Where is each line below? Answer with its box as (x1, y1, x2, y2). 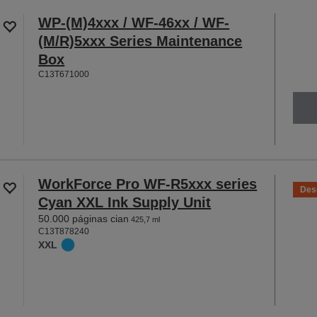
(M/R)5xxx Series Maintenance (38, 33, 243, 49)
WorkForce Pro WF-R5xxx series (38, 175, 258, 192)
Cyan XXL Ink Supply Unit (38, 194, 212, 210)
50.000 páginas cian (38, 212, 129, 224)
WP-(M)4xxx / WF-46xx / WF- (38, 14, 230, 30)
